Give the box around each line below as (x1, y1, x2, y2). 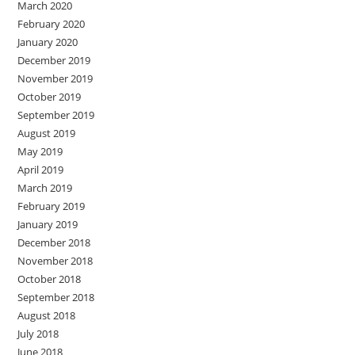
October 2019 (17, 90, 82, 105)
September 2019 (17, 108, 95, 123)
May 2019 (17, 144, 63, 159)
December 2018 (17, 235, 91, 250)
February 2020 (17, 17, 86, 32)
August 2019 (17, 126, 76, 141)
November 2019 (17, 71, 94, 86)
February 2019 (17, 199, 86, 214)
